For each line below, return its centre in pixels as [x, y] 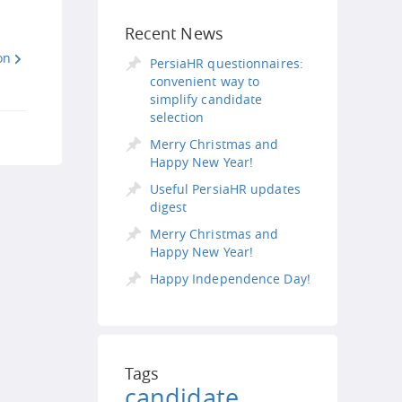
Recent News [174, 33]
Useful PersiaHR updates [225, 189]
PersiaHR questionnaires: [226, 63]
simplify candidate [206, 99]
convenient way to [205, 81]
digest [168, 207]
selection [177, 117]
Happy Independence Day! [230, 279]
